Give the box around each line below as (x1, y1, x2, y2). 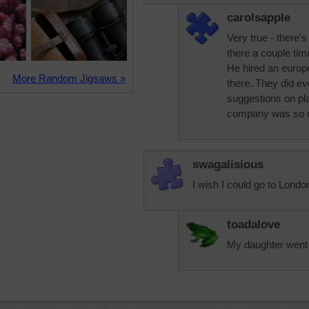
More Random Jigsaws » (12, 72, 126, 84)
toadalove (227, 218, 280, 231)
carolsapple (227, 11, 290, 24)
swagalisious (192, 158, 263, 171)
